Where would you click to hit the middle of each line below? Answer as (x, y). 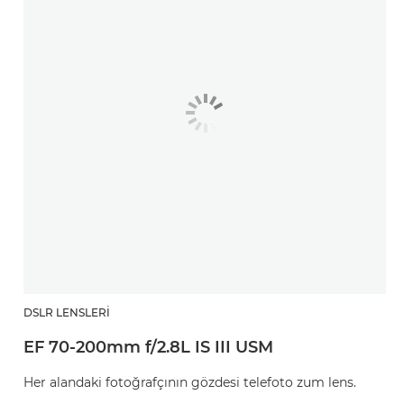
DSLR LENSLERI (67, 312)
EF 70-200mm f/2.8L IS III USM (148, 347)
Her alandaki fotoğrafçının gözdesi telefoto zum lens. (190, 382)
